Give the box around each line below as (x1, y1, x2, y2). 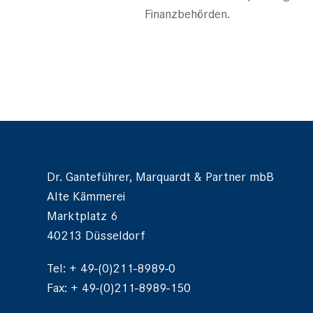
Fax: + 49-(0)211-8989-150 (47, 278, 191, 296)
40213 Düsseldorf (47, 226, 146, 244)
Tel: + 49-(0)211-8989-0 (47, 259, 176, 277)
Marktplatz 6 (47, 206, 118, 224)
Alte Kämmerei (47, 187, 126, 205)
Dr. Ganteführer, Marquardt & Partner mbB (47, 167, 275, 185)
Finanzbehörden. (145, 4, 230, 22)
